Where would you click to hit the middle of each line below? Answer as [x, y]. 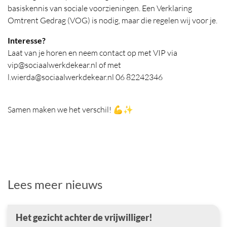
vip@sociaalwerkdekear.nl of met [64, 65]
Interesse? [27, 40]
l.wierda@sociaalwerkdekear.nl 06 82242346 [85, 77]
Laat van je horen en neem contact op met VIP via [92, 52]
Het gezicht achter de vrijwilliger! [85, 217]
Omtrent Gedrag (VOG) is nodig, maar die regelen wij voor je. [112, 20]
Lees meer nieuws [55, 184]
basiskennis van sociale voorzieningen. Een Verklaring [100, 8]
